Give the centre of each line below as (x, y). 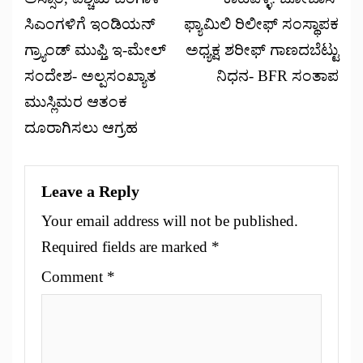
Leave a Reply (90, 192)
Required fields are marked (126, 247)
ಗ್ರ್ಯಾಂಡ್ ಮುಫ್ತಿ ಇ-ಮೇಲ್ (95, 50)
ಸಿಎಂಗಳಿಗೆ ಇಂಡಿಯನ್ (90, 24)
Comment (74, 277)
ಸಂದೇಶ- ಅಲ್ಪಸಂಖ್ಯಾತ (90, 76)
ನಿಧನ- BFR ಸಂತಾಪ (278, 76)
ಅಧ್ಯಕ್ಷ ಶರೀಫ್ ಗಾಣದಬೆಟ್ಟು (262, 50)
